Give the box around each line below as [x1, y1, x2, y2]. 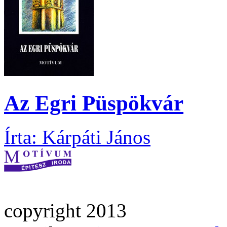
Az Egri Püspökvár [4, 91, 183, 115]
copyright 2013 [4, 199, 127, 221]
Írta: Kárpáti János [4, 126, 150, 148]
